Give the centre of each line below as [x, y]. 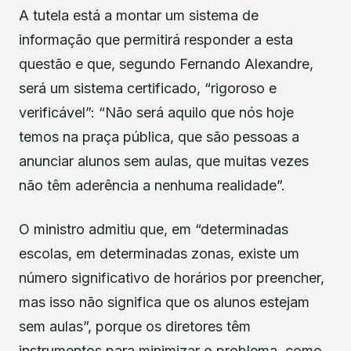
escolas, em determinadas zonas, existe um [159, 253]
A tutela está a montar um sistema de [139, 16]
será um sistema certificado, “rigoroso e [148, 89]
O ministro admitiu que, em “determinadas [154, 229]
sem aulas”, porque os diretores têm [135, 326]
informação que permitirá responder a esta [156, 40]
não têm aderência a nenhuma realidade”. [152, 186]
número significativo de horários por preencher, [172, 277]
